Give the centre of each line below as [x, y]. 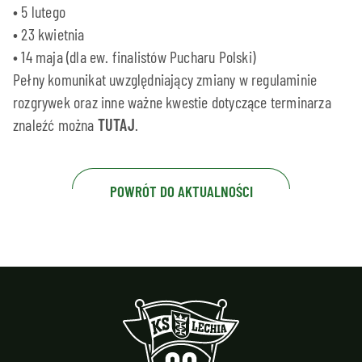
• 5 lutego [39, 12]
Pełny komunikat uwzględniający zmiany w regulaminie [165, 80]
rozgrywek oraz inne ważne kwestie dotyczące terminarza [172, 102]
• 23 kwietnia [49, 34]
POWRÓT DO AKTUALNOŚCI [181, 192]
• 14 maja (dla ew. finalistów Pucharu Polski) [134, 57]
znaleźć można [55, 125]
